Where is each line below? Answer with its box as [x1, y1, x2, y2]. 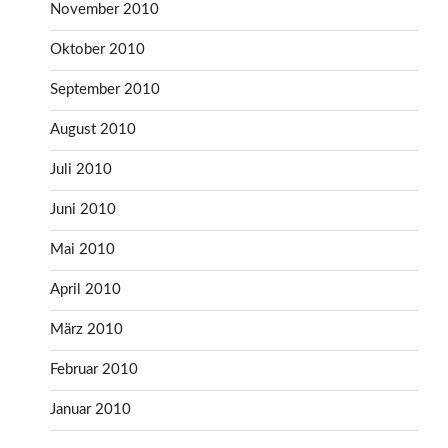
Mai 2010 [50, 242, 115, 258]
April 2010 [50, 282, 121, 298]
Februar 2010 [50, 362, 138, 378]
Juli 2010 [50, 162, 112, 178]
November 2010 [50, 2, 159, 18]
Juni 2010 [50, 202, 116, 218]
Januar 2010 [50, 402, 131, 418]
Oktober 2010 [50, 42, 145, 58]
